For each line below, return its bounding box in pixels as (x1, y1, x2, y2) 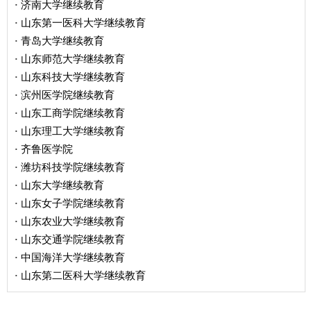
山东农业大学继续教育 (21, 215, 125, 227)
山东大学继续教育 (21, 178, 104, 191)
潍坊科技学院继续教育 (21, 160, 125, 173)
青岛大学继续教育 (21, 34, 104, 47)
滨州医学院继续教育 (21, 88, 115, 101)
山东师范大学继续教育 (21, 52, 125, 65)
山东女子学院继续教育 (21, 196, 125, 209)
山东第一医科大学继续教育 (21, 16, 146, 28)
